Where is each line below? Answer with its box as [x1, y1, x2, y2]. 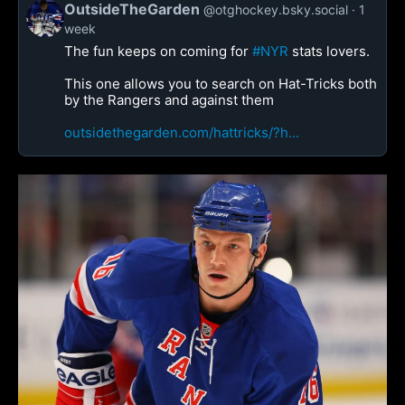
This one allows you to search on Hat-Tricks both [64, 75, 377, 92]
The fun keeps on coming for [64, 42, 252, 60]
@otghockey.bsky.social [203, 2, 348, 17]
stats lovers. [288, 42, 370, 60]
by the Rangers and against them [64, 91, 274, 108]
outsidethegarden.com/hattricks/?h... [64, 124, 299, 141]
